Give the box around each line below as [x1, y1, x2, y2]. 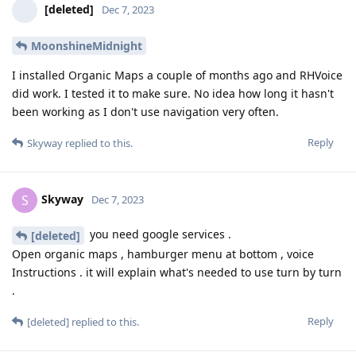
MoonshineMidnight [31, 38, 142, 54]
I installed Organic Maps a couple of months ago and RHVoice [12, 68, 342, 83]
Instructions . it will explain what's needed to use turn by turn [12, 264, 342, 280]
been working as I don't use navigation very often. [12, 104, 279, 120]
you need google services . [87, 226, 231, 242]
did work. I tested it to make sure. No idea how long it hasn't [12, 86, 334, 102]
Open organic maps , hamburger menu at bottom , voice [12, 246, 314, 261]
